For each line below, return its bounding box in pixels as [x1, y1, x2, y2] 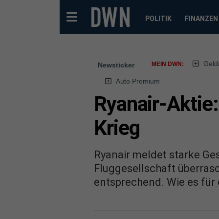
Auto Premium [115, 77, 160, 85]
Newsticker [98, 61, 134, 69]
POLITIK [145, 15, 172, 22]
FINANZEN [184, 15, 218, 22]
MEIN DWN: [152, 61, 184, 67]
